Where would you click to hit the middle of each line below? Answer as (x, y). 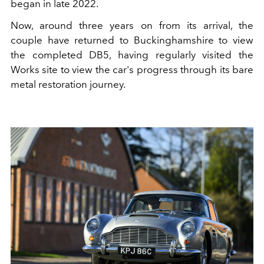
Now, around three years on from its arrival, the (132, 26)
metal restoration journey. (68, 85)
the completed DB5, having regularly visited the (132, 55)
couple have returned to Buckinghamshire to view (132, 40)
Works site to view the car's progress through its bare (132, 70)
